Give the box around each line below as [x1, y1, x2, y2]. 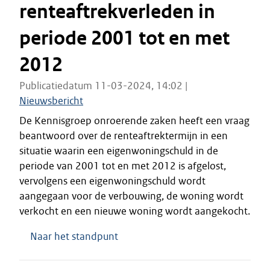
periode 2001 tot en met [19, 26, 230, 51]
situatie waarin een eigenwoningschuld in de [19, 144, 218, 157]
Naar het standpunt [30, 230, 118, 243]
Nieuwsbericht [19, 94, 83, 107]
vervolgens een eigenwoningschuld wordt [19, 174, 206, 187]
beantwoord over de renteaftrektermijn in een [19, 129, 228, 142]
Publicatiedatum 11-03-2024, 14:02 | [19, 79, 187, 92]
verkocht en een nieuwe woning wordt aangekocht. [19, 204, 250, 218]
